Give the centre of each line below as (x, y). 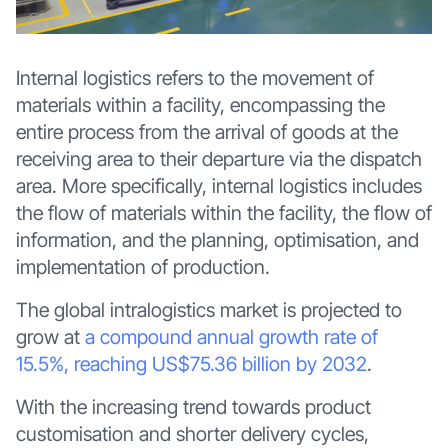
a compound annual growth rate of (231, 336)
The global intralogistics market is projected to (208, 309)
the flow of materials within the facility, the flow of (223, 213)
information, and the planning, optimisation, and (217, 240)
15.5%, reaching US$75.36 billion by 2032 (191, 363)
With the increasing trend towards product (193, 406)
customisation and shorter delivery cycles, (192, 433)
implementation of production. (142, 267)
